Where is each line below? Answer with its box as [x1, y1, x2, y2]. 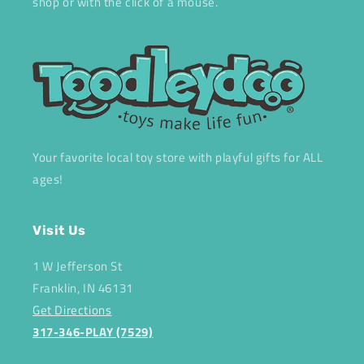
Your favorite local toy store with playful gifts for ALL [32, 148, 323, 167]
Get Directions [32, 301, 112, 320]
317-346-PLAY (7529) [32, 323, 154, 342]
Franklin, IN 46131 [32, 279, 133, 298]
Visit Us [32, 223, 86, 239]
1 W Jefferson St [32, 257, 123, 276]
